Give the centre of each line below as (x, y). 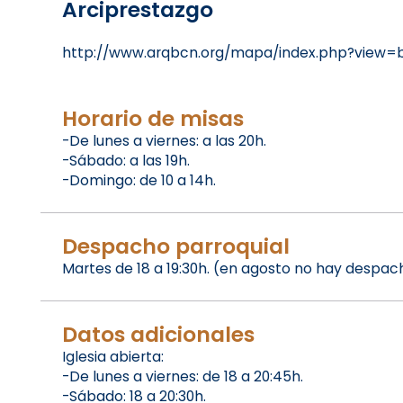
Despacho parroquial (175, 246)
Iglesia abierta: (112, 356)
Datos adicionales (158, 334)
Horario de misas (152, 119)
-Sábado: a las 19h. (125, 161)
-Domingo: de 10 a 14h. (139, 181)
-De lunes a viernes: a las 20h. (164, 141)
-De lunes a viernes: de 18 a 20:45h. (182, 376)
